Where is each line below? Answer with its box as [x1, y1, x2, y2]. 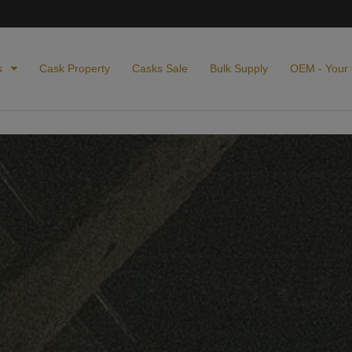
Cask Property [39, 62, 110, 75]
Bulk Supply [210, 62, 268, 75]
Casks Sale [132, 62, 188, 75]
